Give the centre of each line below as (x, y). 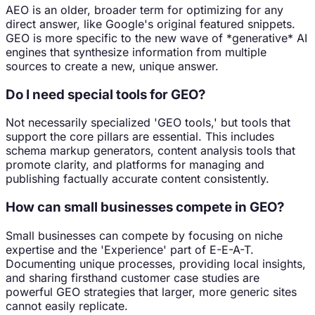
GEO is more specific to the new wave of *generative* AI (156, 38)
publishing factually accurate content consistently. (137, 179)
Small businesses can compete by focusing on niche (144, 235)
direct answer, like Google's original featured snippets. (150, 24)
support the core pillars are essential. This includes (140, 137)
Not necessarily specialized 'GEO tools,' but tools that (148, 123)
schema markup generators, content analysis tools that (150, 151)
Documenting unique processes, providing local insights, (156, 263)
